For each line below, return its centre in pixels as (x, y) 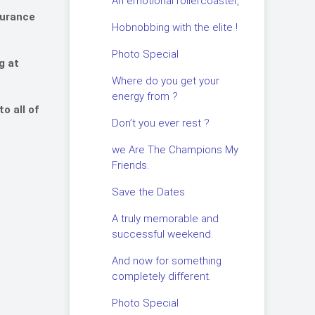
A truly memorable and (165, 219)
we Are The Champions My (175, 150)
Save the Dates (148, 192)
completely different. (161, 276)
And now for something (166, 261)
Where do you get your (165, 81)
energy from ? (144, 96)
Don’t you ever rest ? (160, 123)
